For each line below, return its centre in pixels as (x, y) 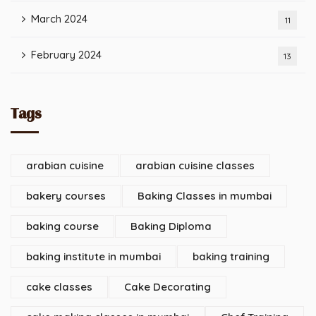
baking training (231, 256)
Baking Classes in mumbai (205, 196)
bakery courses (66, 196)
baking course (62, 226)
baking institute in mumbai (93, 256)
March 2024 (59, 19)
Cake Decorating (168, 287)
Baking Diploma (171, 226)
